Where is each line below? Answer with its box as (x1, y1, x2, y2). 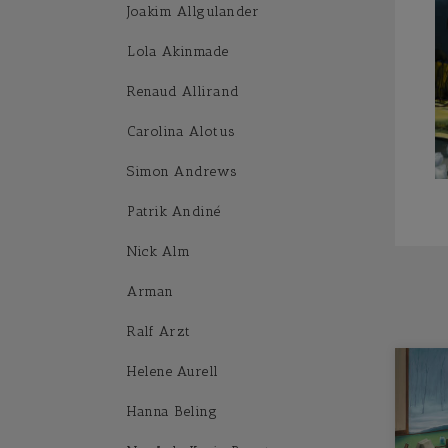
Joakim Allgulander (127, 3, 259, 20)
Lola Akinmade (127, 43, 229, 60)
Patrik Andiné (127, 203, 221, 220)
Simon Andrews (127, 163, 238, 180)
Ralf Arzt (127, 323, 191, 340)
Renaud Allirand (127, 83, 240, 100)
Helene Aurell (127, 363, 219, 380)
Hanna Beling (127, 403, 217, 420)
